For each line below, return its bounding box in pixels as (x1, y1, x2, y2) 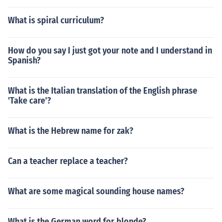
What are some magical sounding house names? (8, 186, 184, 197)
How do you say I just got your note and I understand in (8, 45, 212, 56)
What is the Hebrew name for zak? (8, 125, 133, 136)
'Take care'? (8, 95, 51, 106)
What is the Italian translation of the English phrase (8, 85, 197, 96)
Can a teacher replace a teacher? (8, 156, 128, 166)
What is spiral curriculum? (8, 15, 104, 26)
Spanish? (8, 55, 41, 66)
